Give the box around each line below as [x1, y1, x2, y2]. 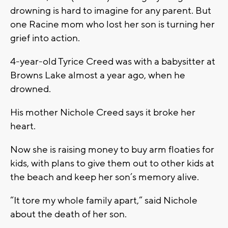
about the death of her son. [10, 208, 127, 220]
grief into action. [10, 32, 80, 44]
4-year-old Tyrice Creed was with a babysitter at [10, 55, 215, 68]
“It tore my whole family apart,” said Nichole [10, 194, 197, 207]
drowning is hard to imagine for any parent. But [10, 4, 211, 17]
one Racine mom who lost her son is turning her [10, 18, 215, 31]
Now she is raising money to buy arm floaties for [10, 143, 214, 156]
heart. [10, 120, 36, 132]
